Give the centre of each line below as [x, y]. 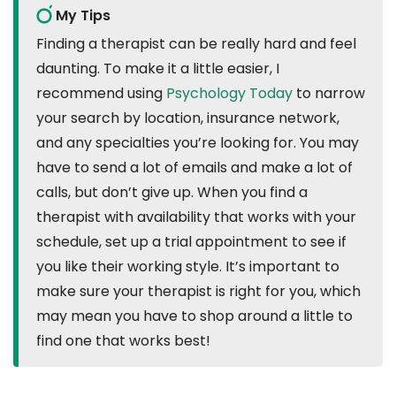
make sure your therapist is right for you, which [198, 292]
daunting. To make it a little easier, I [158, 69]
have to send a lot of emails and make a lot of [194, 168]
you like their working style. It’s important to [188, 267]
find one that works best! [123, 341]
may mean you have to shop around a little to [194, 316]
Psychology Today [229, 94]
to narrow [329, 94]
